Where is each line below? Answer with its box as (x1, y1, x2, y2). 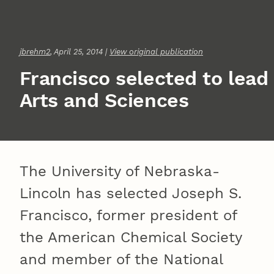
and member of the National (20, 251, 223, 268)
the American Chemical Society (20, 229, 242, 246)
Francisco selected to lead (19, 67, 268, 91)
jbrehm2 (20, 47, 50, 57)
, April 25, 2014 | (50, 47, 109, 57)
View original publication (109, 47, 203, 57)
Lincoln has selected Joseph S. (20, 185, 242, 202)
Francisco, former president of (20, 207, 237, 224)
